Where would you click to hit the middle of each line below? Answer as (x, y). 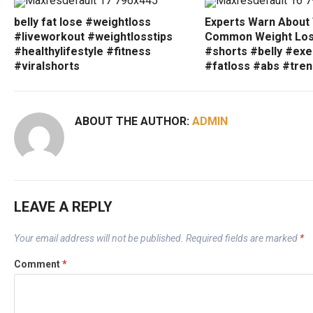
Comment (38, 264)
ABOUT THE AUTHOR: (133, 121)
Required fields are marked (243, 238)
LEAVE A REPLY (63, 207)
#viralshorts (47, 66)
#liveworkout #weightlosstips (93, 37)
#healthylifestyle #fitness (82, 51)
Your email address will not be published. (99, 238)
